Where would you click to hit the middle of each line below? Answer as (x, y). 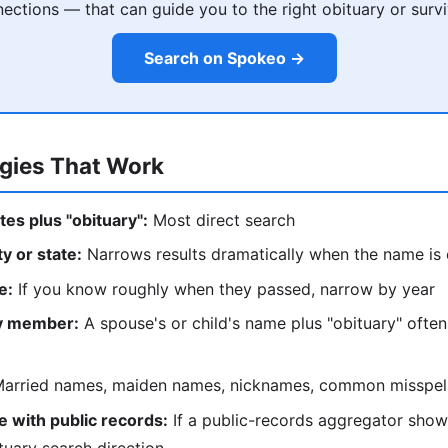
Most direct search (221, 219)
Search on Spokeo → (224, 58)
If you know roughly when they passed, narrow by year (224, 288)
